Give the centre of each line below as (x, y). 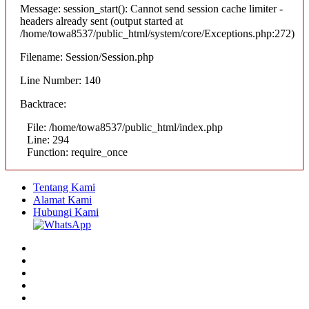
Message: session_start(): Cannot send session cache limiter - (151, 9)
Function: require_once (77, 152)
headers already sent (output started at (101, 21)
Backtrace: (43, 104)
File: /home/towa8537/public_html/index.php (125, 128)
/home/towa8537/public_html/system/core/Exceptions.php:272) (157, 34)
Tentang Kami (64, 188)
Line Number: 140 (60, 81)
